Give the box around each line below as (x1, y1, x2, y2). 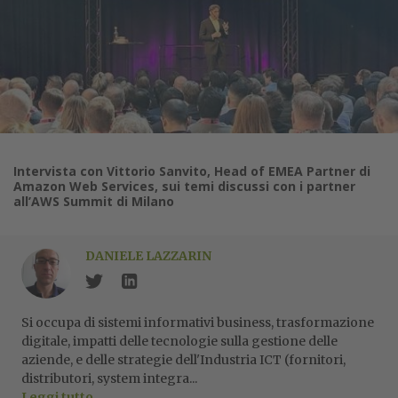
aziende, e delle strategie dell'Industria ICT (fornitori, (21, 352, 346, 368)
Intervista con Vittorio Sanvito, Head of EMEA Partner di (13, 163, 370, 179)
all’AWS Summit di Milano (13, 193, 174, 210)
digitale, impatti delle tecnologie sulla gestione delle (21, 333, 338, 349)
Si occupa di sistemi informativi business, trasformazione (21, 314, 374, 330)
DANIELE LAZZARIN (85, 248, 211, 264)
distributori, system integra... (21, 370, 197, 386)
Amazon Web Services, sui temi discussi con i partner (13, 178, 355, 195)
